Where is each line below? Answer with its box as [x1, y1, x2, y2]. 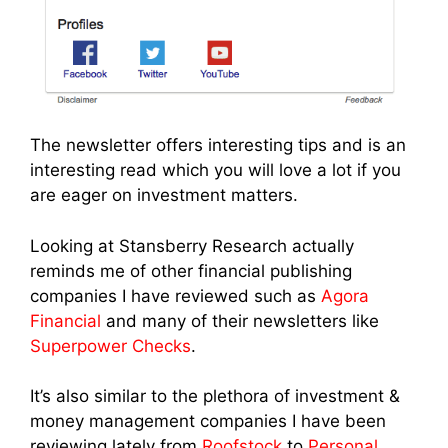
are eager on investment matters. [30, 185, 298, 206]
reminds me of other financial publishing [30, 260, 352, 281]
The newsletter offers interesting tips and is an [30, 135, 406, 156]
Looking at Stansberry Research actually [30, 235, 354, 256]
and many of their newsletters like [101, 310, 379, 331]
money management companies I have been [30, 411, 386, 432]
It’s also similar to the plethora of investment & [30, 386, 400, 407]
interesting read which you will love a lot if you [30, 160, 401, 181]
